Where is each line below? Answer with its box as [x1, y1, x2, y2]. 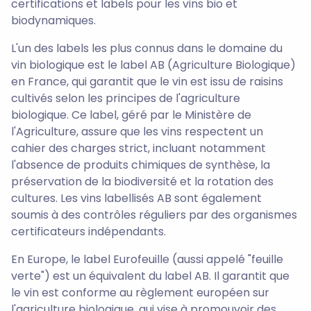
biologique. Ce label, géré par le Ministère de [11, 106, 251, 123]
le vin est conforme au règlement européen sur [11, 284, 269, 301]
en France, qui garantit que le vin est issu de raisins [11, 73, 283, 90]
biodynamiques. [11, 12, 96, 28]
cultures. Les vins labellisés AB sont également [11, 190, 262, 206]
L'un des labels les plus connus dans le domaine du [11, 40, 283, 56]
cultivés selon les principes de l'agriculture [11, 90, 240, 106]
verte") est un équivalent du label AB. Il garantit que [11, 267, 289, 284]
